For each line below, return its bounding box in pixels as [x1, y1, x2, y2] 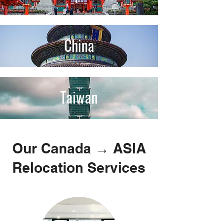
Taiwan [60, 86, 98, 108]
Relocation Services [12, 159, 146, 176]
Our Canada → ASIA [12, 140, 146, 156]
